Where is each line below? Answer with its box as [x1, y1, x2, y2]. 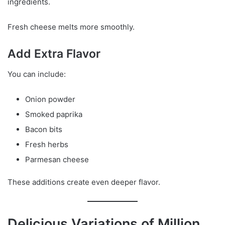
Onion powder [25, 94, 75, 104]
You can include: [8, 69, 66, 79]
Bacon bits [25, 124, 62, 134]
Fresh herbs [25, 139, 68, 149]
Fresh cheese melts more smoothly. [8, 22, 135, 32]
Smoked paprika [25, 109, 82, 119]
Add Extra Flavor [8, 47, 100, 61]
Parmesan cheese [25, 154, 89, 164]
